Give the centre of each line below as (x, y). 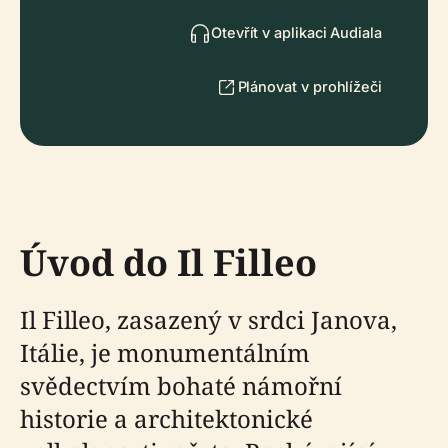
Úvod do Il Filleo (168, 262)
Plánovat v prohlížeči (309, 86)
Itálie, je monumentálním (165, 352)
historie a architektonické (166, 418)
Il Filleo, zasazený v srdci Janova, (208, 319)
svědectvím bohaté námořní (181, 385)
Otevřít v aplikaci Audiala (296, 32)
